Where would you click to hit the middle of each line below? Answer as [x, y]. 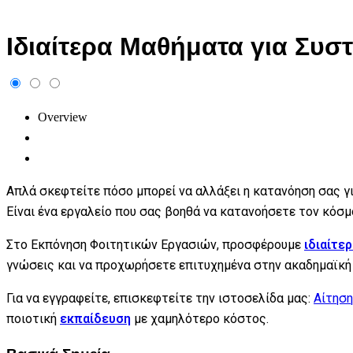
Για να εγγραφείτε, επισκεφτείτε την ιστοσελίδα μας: [160, 298]
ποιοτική [33, 318]
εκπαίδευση [95, 318]
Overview [63, 117]
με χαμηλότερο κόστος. [200, 318]
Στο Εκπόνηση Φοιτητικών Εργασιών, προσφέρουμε [155, 244]
